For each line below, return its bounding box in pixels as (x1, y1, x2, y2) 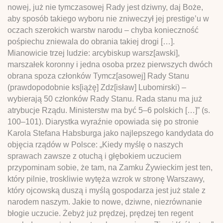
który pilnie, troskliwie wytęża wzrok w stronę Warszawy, (7, 174, 205, 183)
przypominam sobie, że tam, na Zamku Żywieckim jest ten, (7, 163, 213, 172)
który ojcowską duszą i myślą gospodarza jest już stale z (7, 186, 206, 195)
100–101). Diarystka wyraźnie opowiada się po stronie (7, 117, 199, 126)
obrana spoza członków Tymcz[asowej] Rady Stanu (7, 71, 189, 80)
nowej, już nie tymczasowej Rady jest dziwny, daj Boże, (7, 2, 203, 11)
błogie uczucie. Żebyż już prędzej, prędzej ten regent (7, 209, 193, 218)
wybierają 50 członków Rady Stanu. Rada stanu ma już (7, 94, 202, 103)
